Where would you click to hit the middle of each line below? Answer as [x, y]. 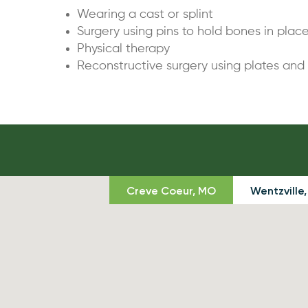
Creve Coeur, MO [171, 191]
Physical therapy [123, 49]
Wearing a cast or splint [145, 14]
